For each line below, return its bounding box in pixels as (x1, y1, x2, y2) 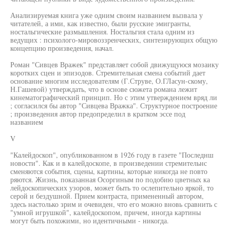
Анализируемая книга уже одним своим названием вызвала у (10, 10, 203, 20)
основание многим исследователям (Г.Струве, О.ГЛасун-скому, (10, 76, 208, 86)
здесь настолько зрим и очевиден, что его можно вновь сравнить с (10, 199, 217, 209)
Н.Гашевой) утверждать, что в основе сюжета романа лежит (10, 84, 197, 94)
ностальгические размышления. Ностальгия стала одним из (10, 27, 195, 36)
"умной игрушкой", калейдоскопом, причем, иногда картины (10, 207, 201, 217)
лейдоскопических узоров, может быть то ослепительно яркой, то (10, 183, 214, 193)
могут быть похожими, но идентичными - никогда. (10, 216, 169, 225)
